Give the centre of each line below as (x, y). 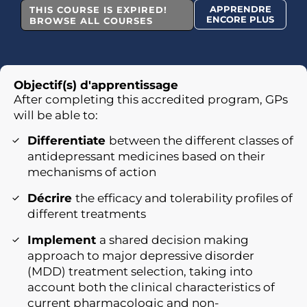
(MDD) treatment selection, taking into (140, 272)
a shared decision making (174, 240)
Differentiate (68, 141)
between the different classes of (201, 141)
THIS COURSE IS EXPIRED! (98, 10)
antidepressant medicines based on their (146, 157)
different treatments (87, 214)
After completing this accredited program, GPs (151, 99)
